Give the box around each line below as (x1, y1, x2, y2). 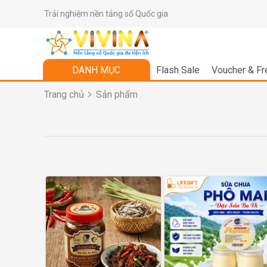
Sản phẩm (95, 88, 138, 100)
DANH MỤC (72, 64, 120, 76)
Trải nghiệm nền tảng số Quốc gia (44, 9, 168, 18)
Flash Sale (156, 64, 200, 76)
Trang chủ (44, 88, 84, 100)
